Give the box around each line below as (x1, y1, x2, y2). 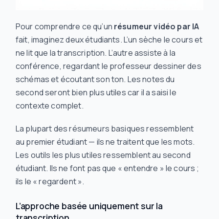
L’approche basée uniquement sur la (16, 200, 163, 212)
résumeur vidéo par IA (114, 21, 199, 32)
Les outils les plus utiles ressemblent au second (16, 150, 191, 160)
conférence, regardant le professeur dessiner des (16, 61, 201, 71)
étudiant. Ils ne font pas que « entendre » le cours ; (16, 163, 199, 174)
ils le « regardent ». (16, 176, 85, 187)
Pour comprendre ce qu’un (16, 21, 114, 32)
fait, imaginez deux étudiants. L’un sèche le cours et (16, 34, 203, 45)
